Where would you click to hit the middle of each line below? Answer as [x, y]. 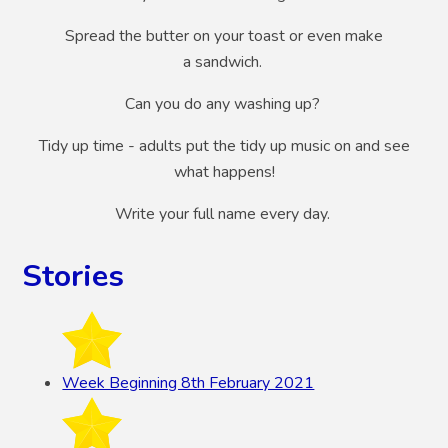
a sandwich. [224, 62]
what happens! [224, 172]
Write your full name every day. [224, 214]
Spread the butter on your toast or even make [224, 36]
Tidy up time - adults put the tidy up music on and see [224, 146]
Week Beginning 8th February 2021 [188, 383]
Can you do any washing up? [224, 104]
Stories [73, 276]
